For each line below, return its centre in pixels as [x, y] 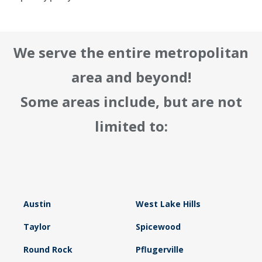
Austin [37, 204]
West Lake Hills [168, 204]
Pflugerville [159, 250]
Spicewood [158, 227]
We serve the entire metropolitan [131, 53]
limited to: [131, 126]
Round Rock [48, 250]
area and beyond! [131, 77]
